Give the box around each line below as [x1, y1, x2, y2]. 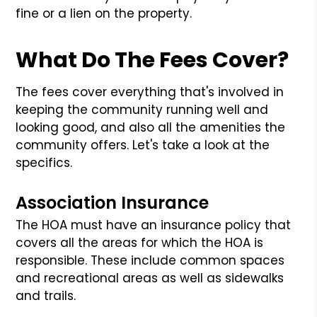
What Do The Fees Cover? [16, 45, 289, 75]
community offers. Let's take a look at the [16, 136, 270, 154]
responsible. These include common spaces [16, 251, 285, 269]
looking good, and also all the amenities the [16, 118, 286, 136]
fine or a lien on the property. [16, 4, 192, 22]
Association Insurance [16, 190, 209, 214]
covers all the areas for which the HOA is [16, 234, 264, 251]
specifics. [16, 154, 73, 171]
